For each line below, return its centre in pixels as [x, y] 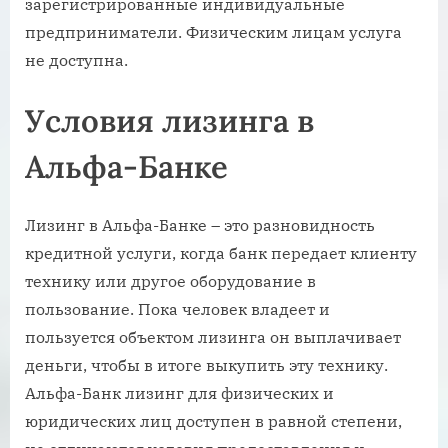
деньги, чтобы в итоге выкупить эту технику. [206, 364]
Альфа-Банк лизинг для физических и [179, 392]
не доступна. [76, 59]
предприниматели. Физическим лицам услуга [213, 31]
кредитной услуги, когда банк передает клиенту [221, 252]
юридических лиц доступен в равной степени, [213, 420]
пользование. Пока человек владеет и [177, 308]
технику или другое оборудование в [170, 280]
